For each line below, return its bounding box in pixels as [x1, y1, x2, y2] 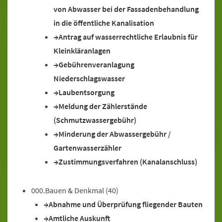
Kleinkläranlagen [54, 46, 111, 55]
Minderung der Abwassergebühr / [58, 129, 171, 139]
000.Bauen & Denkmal [31, 185, 104, 195]
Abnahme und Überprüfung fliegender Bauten [49, 199, 203, 209]
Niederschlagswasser [54, 73, 125, 83]
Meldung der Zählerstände [58, 101, 147, 111]
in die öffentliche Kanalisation [54, 18, 154, 28]
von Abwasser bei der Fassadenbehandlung [54, 4, 199, 14]
